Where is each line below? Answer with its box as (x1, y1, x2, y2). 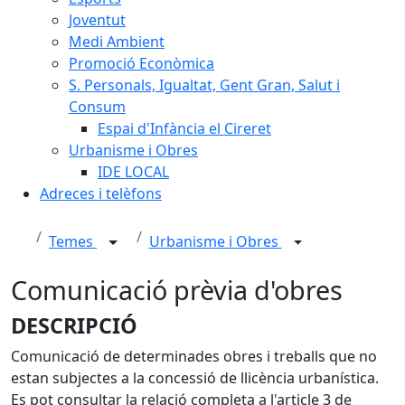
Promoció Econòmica (69, 53, 214, 73)
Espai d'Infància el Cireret (98, 118, 271, 138)
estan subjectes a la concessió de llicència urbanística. (11, 368, 379, 388)
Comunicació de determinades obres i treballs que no (11, 346, 377, 366)
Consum (69, 97, 126, 117)
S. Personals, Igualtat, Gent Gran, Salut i (69, 75, 340, 95)
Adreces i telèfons (40, 184, 162, 203)
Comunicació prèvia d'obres (11, 272, 343, 307)
